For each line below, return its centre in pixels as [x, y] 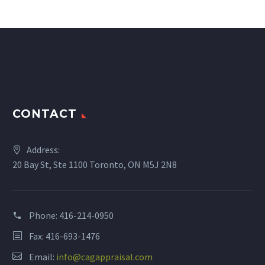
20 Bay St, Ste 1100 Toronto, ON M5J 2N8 [95, 165]
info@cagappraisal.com [104, 257]
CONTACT [45, 114]
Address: [43, 150]
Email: [43, 257]
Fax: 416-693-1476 [64, 236]
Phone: [44, 216]
